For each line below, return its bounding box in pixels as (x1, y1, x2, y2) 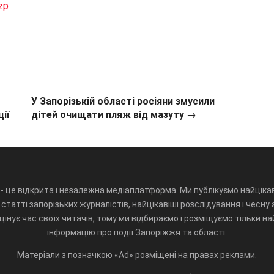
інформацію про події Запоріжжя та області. (47, 227, 227, 237)
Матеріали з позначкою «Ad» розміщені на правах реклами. (17, 250, 257, 260)
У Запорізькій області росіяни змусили (31, 95, 215, 108)
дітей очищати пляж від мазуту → (31, 109, 197, 121)
